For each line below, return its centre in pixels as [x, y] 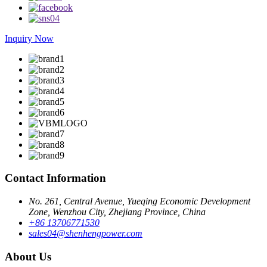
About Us [28, 256]
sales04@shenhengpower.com [86, 234]
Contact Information [55, 178]
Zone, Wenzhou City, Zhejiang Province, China [117, 212]
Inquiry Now [29, 38]
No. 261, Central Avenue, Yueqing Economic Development [139, 201]
